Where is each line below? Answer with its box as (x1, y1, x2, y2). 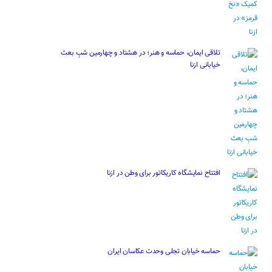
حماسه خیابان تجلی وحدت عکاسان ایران (106, 245, 220, 257)
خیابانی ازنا (189, 59, 220, 70)
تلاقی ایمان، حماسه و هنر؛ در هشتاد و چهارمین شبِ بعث (61, 47, 220, 58)
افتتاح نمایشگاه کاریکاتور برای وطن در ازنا (106, 167, 220, 178)
